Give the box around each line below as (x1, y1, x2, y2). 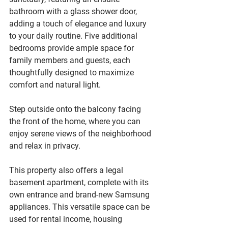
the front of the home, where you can (9, 117, 142, 126)
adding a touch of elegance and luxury (9, 19, 149, 28)
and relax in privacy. (9, 141, 80, 151)
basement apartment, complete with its (9, 178, 151, 187)
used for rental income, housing (9, 214, 124, 224)
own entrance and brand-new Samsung (9, 190, 152, 199)
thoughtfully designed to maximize (9, 68, 136, 77)
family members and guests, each (9, 55, 132, 65)
